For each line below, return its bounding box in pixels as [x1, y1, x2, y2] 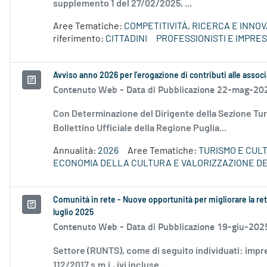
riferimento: [53, 34, 105, 44]
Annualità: [53, 146, 98, 156]
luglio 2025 [53, 209, 94, 218]
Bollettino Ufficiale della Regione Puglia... [53, 123, 226, 133]
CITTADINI [105, 34, 147, 44]
